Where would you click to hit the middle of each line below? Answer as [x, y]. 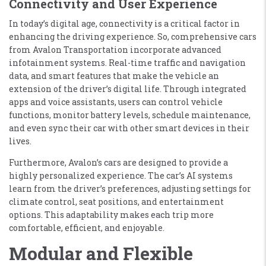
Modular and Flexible [101, 253]
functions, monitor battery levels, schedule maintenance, [130, 115]
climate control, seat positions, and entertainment [116, 201]
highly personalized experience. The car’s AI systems [121, 175]
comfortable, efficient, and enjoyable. [87, 227]
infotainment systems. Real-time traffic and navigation [127, 62]
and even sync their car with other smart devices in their [129, 128]
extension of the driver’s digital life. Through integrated [128, 88]
